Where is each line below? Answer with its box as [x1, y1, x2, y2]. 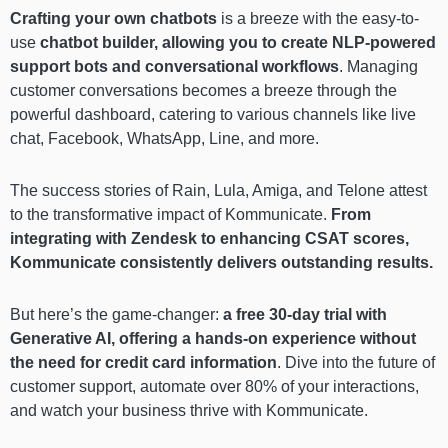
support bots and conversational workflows [10, 58, 339, 76]
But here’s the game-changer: [10, 306, 223, 324]
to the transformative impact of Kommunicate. [10, 206, 331, 224]
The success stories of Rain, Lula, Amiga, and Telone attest [10, 182, 427, 200]
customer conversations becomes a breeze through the [10, 82, 397, 100]
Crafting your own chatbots [10, 10, 221, 28]
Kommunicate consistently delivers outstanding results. [10, 254, 433, 272]
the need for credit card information [10, 354, 277, 372]
